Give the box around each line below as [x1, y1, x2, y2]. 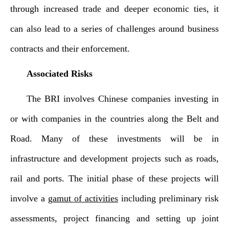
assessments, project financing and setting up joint [10, 213, 219, 223]
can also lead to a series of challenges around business [10, 24, 219, 34]
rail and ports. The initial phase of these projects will [10, 173, 219, 184]
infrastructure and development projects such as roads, [10, 153, 219, 164]
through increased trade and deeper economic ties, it [10, 4, 219, 14]
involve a [10, 193, 48, 203]
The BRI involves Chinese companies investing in [27, 94, 219, 104]
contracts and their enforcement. [10, 43, 130, 54]
